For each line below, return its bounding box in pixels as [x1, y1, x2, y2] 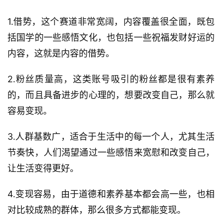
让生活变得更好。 [7, 163, 79, 173]
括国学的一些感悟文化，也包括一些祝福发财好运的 [7, 32, 215, 43]
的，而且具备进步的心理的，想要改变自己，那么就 [7, 89, 215, 100]
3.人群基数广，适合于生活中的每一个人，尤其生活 [7, 131, 215, 142]
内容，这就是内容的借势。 [7, 48, 114, 58]
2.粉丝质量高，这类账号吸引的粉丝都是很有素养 [7, 73, 215, 84]
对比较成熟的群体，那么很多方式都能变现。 [7, 204, 186, 215]
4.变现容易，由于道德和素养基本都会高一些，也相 [7, 188, 215, 199]
